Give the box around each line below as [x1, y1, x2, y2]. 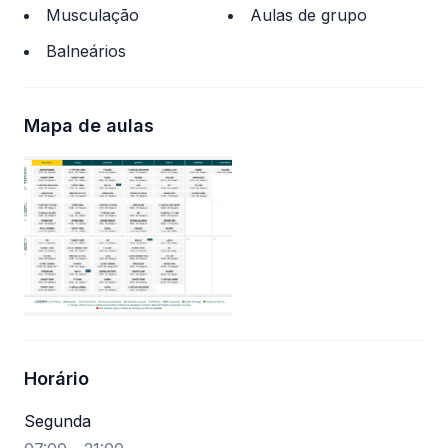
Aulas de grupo [250, 5, 367, 25]
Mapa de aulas [24, 115, 154, 136]
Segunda [24, 411, 91, 431]
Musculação [46, 5, 139, 25]
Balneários [46, 41, 126, 61]
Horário [24, 368, 89, 389]
